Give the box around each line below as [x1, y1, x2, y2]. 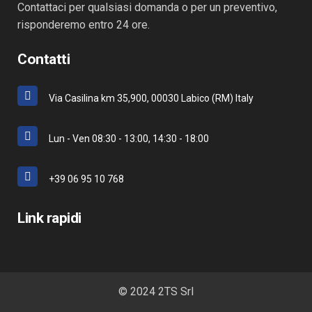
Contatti [17, 51, 70, 68]
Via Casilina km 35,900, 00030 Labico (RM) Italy [49, 93, 253, 104]
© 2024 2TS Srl [118, 285, 194, 298]
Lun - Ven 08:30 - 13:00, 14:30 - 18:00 [49, 133, 209, 144]
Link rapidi [17, 210, 81, 226]
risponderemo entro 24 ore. [17, 18, 150, 31]
